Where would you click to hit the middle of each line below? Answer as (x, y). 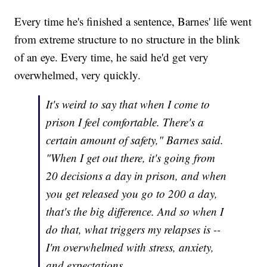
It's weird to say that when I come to (128, 104)
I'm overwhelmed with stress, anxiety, (130, 247)
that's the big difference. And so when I (135, 212)
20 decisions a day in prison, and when (136, 176)
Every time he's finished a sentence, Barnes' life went (133, 21)
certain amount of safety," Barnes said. (135, 140)
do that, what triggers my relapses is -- (133, 229)
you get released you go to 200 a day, (132, 194)
